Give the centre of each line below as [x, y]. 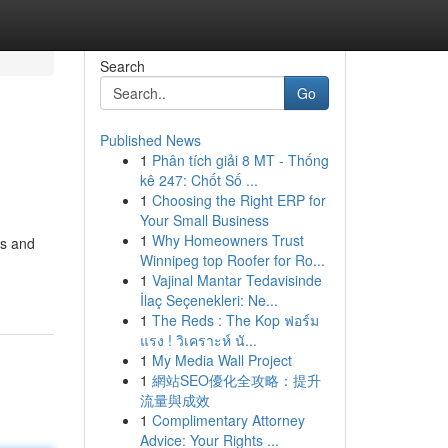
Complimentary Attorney [228, 420]
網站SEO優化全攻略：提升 [236, 380]
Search [122, 66]
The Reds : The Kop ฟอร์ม [235, 320]
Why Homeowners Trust [227, 240]
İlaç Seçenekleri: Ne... [208, 300]
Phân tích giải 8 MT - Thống [240, 160]
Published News [150, 140]
